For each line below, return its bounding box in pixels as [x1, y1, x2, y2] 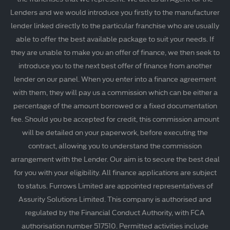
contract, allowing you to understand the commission [28, 140, 202, 151]
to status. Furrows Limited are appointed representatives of [17, 180, 213, 191]
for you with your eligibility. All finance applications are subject [13, 167, 217, 178]
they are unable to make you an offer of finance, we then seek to [10, 47, 220, 57]
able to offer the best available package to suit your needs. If [16, 33, 214, 44]
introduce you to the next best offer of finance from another [18, 60, 212, 71]
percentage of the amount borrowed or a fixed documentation [13, 100, 217, 111]
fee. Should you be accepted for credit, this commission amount [11, 113, 219, 124]
